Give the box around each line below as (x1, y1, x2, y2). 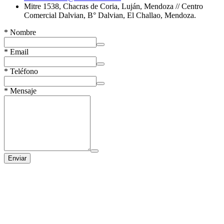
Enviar (8, 154, 26, 162)
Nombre (10, 27, 36, 36)
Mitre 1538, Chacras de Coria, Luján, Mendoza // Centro (24, 1, 203, 10)
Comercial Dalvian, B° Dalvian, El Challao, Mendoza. (24, 10, 196, 19)
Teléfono (10, 66, 38, 75)
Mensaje (10, 86, 36, 95)
